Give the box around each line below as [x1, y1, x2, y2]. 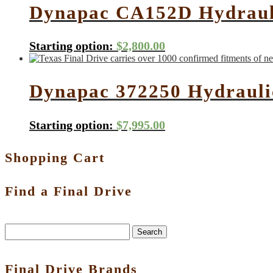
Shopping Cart [5, 150, 105, 166]
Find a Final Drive [5, 183, 132, 199]
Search [137, 227, 162, 236]
